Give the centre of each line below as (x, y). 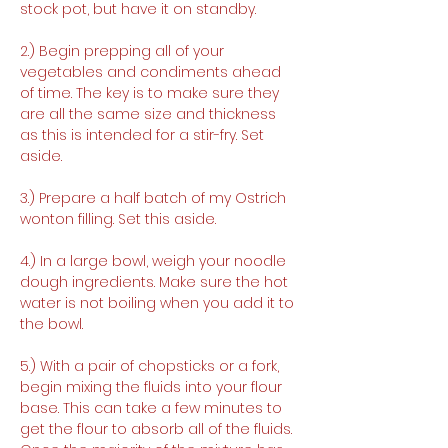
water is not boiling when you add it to (159, 303)
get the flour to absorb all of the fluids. (158, 429)
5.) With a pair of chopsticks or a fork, (151, 366)
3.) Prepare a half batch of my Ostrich (155, 198)
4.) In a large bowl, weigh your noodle (155, 261)
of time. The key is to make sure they (151, 93)
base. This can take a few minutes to (153, 408)
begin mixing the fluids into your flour (153, 387)
